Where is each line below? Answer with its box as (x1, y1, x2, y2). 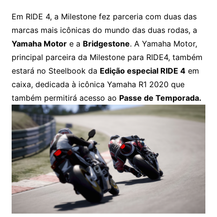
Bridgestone (82, 38, 130, 48)
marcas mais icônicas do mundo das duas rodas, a (11, 25, 197, 35)
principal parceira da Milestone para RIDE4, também (11, 52, 202, 62)
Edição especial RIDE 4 (99, 65, 186, 76)
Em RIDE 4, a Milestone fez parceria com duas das (11, 11, 197, 21)
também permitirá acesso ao (11, 93, 119, 103)
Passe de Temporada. (119, 93, 201, 103)
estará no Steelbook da (11, 65, 100, 76)
